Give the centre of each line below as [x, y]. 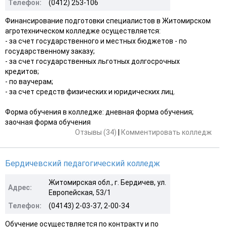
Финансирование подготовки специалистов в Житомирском [108, 21]
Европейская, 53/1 [80, 192]
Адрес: [20, 187]
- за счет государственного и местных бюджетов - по [96, 41]
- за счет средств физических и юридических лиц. [90, 91]
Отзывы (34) [96, 132]
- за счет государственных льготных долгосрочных [92, 61]
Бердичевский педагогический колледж [83, 163]
